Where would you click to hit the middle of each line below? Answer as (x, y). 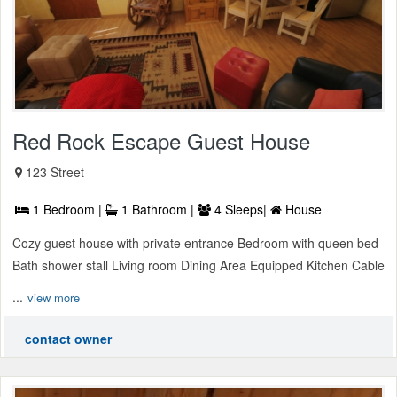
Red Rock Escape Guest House (161, 141)
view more (54, 298)
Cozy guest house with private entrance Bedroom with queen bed (195, 243)
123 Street (55, 172)
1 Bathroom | (158, 210)
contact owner (68, 339)
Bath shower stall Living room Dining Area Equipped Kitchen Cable (198, 265)
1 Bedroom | (67, 210)
